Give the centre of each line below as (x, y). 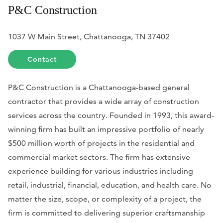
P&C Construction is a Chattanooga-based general (99, 87)
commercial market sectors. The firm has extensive (99, 157)
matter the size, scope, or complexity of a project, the (105, 199)
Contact (42, 59)
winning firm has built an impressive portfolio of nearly (106, 129)
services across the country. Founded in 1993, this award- (111, 115)
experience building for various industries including (101, 171)
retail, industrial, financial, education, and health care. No (110, 185)
